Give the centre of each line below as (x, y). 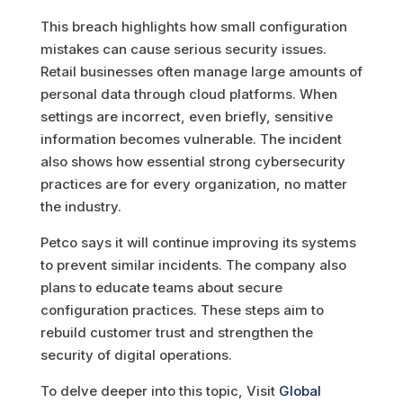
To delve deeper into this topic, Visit (159, 390)
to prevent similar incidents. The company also (193, 264)
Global (300, 390)
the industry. (81, 206)
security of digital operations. (136, 354)
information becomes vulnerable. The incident (191, 139)
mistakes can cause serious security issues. (183, 49)
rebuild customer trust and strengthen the (176, 332)
